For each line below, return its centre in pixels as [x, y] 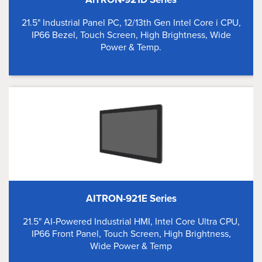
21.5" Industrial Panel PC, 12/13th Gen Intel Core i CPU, [131, 23]
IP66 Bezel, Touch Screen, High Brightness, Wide [131, 35]
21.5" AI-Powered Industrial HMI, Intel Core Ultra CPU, [131, 221]
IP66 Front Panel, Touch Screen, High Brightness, [131, 234]
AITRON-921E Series [131, 199]
